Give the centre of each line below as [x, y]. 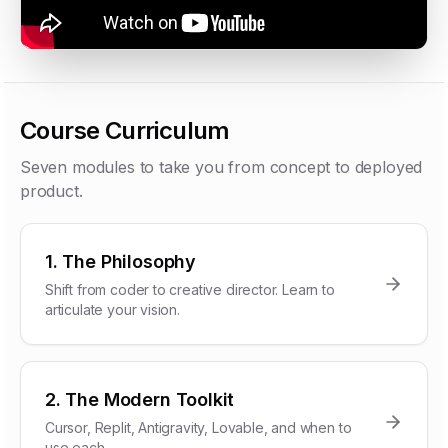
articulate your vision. [112, 309]
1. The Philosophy [121, 261]
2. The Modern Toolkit [140, 399]
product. [51, 191]
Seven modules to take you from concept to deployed [221, 167]
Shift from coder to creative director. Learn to [190, 289]
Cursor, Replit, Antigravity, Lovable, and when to [198, 427]
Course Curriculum [125, 130]
